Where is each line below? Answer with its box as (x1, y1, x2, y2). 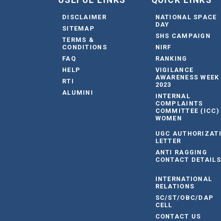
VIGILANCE (155, 66, 194, 74)
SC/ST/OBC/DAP (155, 194, 214, 202)
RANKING (155, 55, 187, 63)
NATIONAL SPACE (155, 13, 217, 21)
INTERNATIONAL (155, 175, 213, 183)
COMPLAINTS (155, 100, 203, 108)
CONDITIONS (62, 43, 107, 51)
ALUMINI (62, 89, 93, 97)
